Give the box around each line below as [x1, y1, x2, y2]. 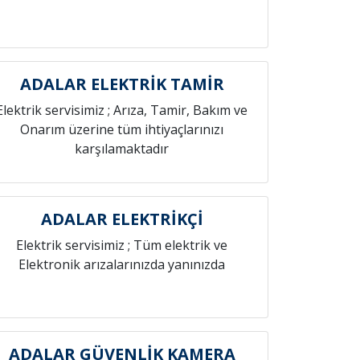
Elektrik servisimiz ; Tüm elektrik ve [16, 236, 228, 254]
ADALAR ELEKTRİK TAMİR [19, 73, 224, 95]
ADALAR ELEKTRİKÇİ [40, 208, 203, 230]
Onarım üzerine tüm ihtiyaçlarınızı [20, 121, 224, 138]
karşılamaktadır [75, 140, 170, 157]
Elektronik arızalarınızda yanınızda [18, 256, 226, 273]
